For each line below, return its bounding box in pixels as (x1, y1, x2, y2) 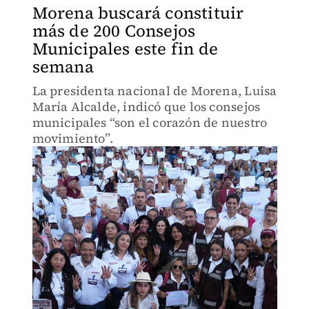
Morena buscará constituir (32, 1, 244, 24)
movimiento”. (32, 130, 113, 147)
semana (32, 55, 94, 78)
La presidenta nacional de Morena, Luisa (32, 82, 277, 99)
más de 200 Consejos (32, 19, 196, 42)
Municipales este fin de (32, 37, 219, 60)
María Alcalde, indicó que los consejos (32, 98, 261, 115)
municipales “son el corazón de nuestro (32, 114, 268, 131)
